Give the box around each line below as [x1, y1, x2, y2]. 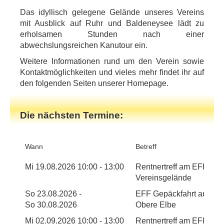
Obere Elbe [135, 200, 176, 209]
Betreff [135, 142, 156, 151]
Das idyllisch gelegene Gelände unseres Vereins [20, 8, 204, 17]
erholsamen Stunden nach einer [20, 30, 204, 39]
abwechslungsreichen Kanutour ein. [20, 41, 151, 50]
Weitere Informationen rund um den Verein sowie [20, 57, 204, 66]
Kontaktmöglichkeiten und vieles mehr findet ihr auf [20, 68, 204, 77]
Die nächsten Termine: [20, 110, 123, 121]
